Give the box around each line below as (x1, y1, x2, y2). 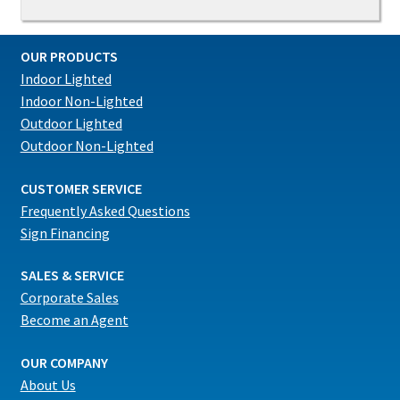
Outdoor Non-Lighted (20, 137, 154, 155)
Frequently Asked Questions (20, 201, 190, 220)
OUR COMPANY (20, 354, 108, 372)
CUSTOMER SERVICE (20, 179, 142, 197)
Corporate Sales (20, 288, 119, 307)
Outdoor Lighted (20, 114, 122, 133)
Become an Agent (20, 311, 129, 329)
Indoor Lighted (20, 70, 112, 88)
